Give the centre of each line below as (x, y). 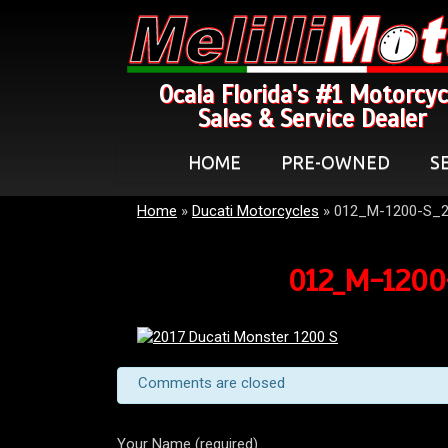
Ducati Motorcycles (255, 211)
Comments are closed (211, 383)
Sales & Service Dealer (312, 119)
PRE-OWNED (335, 162)
